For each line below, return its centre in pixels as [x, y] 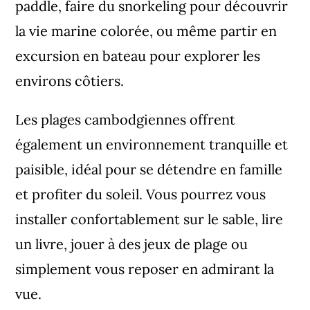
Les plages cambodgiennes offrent [126, 120]
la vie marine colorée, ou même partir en [146, 31]
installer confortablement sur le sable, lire [149, 219]
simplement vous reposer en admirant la [145, 269]
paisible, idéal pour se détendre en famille [149, 170]
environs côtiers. [70, 81]
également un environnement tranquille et [152, 145]
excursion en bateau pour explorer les [138, 56]
